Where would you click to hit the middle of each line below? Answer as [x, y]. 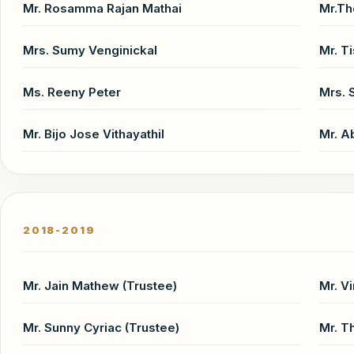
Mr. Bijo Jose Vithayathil [94, 134]
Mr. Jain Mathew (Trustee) [100, 285]
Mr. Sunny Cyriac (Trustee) [101, 327]
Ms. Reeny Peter [72, 92]
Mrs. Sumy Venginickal [90, 50]
